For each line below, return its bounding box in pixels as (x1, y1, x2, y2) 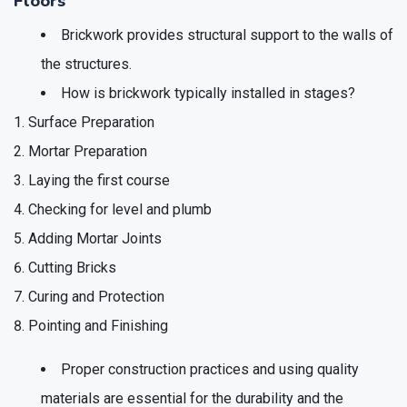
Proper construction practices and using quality (61, 360, 359, 378)
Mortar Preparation (28, 142, 147, 160)
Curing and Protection (28, 287, 164, 305)
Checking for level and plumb (28, 200, 212, 218)
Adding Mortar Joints (28, 229, 162, 247)
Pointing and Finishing (28, 316, 168, 334)
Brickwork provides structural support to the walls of (61, 25, 393, 44)
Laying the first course (28, 171, 170, 189)
